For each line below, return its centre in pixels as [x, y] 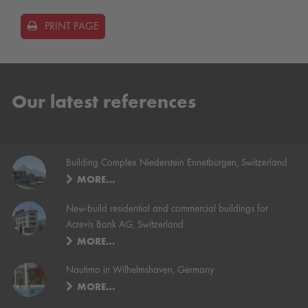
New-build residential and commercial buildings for [167, 209]
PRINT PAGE [71, 27]
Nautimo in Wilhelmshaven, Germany [141, 270]
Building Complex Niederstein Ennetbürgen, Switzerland [177, 163]
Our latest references [104, 103]
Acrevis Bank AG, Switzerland [125, 225]
